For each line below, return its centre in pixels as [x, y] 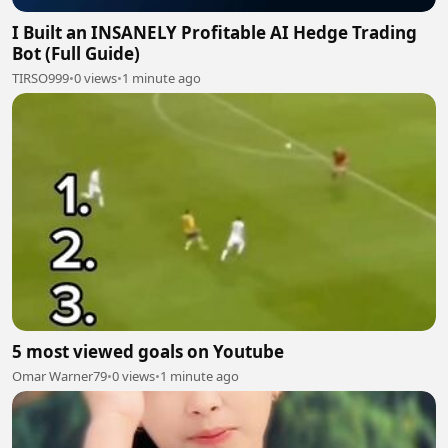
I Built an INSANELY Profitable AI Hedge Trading [214, 32]
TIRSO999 [40, 77]
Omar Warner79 [59, 376]
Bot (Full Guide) [76, 53]
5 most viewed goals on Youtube [148, 351]
